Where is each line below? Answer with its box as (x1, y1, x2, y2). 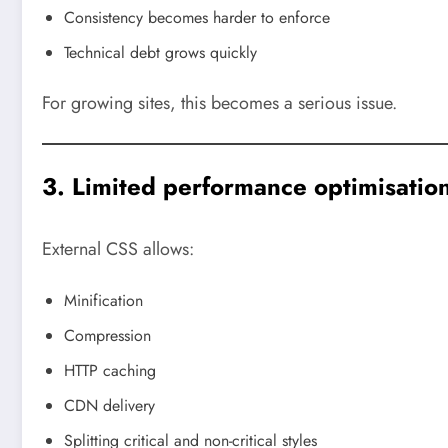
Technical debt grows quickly (64, 40, 257, 64)
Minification (64, 289, 143, 313)
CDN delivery (64, 394, 155, 418)
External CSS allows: (42, 235, 194, 262)
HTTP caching (64, 359, 156, 383)
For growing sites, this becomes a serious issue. (42, 89, 397, 116)
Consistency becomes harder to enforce (64, 5, 330, 29)
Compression (64, 324, 151, 348)
